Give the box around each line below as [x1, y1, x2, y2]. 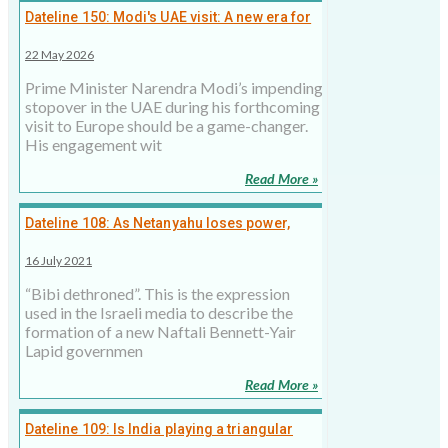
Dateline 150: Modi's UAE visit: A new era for [25, 9, 312, 26]
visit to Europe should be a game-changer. [25, 116, 308, 136]
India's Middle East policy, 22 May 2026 [25, 29, 280, 46]
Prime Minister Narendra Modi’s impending [25, 78, 323, 98]
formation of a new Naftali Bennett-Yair [25, 322, 296, 342]
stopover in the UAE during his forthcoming [25, 97, 320, 117]
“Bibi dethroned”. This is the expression [25, 284, 290, 304]
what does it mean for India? [25, 235, 212, 252]
